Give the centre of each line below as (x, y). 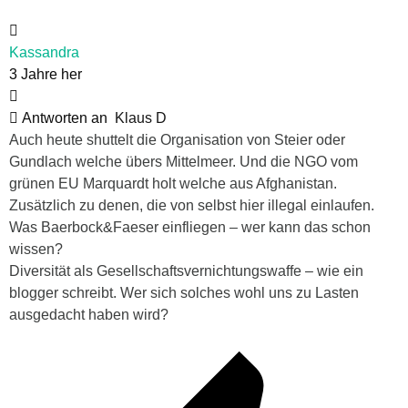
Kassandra (44, 52)
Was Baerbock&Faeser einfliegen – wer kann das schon (190, 227)
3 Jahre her (46, 74)
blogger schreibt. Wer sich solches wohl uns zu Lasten (184, 292)
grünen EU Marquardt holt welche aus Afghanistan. (173, 183)
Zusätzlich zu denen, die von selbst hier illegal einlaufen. (192, 205)
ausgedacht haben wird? (89, 314)
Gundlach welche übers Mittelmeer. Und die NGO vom (184, 161)
